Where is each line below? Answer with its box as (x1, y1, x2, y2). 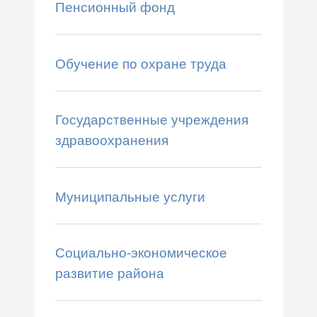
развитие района (54, 265, 164, 281)
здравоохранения (54, 132, 168, 149)
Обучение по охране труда (54, 55, 226, 71)
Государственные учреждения (54, 112, 248, 128)
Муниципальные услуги (54, 188, 205, 204)
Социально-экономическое (54, 244, 227, 260)
